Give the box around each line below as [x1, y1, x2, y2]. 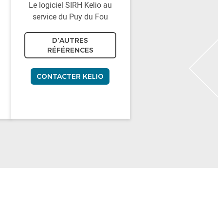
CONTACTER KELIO [36, 72, 104, 81]
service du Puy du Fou [32, 11, 108, 22]
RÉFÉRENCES [47, 45, 93, 54]
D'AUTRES [52, 36, 89, 45]
